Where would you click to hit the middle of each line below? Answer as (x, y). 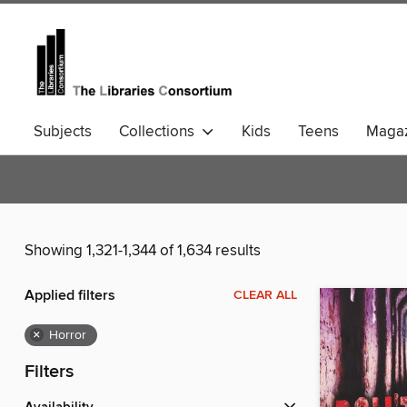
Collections (160, 132)
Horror (68, 336)
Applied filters (70, 296)
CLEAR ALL (265, 296)
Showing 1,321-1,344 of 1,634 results (143, 251)
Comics (241, 161)
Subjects (63, 132)
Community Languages (111, 161)
